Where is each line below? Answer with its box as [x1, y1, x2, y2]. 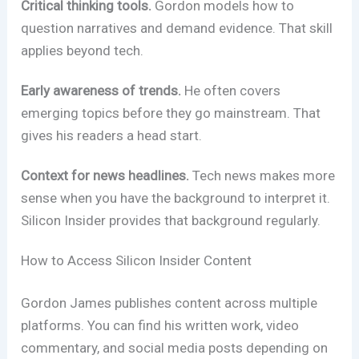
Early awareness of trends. [21, 83, 182, 99]
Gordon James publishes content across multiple [21, 295, 318, 312]
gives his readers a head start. [21, 127, 203, 144]
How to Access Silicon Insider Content [21, 252, 252, 268]
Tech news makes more [189, 167, 336, 184]
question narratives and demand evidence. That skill [21, 20, 333, 37]
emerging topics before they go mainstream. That [21, 105, 321, 122]
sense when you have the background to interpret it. [21, 189, 331, 206]
